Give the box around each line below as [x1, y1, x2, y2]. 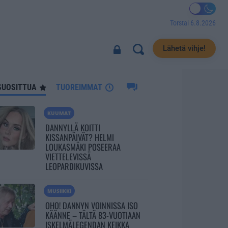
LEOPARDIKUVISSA [45, 160, 103, 173]
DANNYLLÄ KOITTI [45, 121, 100, 134]
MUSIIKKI [47, 187, 71, 195]
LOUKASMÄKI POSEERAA [45, 140, 121, 154]
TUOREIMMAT [56, 82, 102, 92]
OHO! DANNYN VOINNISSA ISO [45, 199, 138, 212]
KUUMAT [47, 109, 71, 117]
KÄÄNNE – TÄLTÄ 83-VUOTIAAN [45, 209, 140, 222]
